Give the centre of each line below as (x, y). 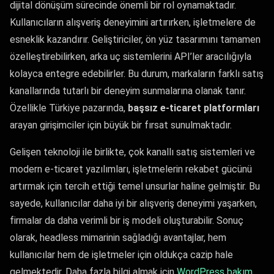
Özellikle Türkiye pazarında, (69, 108)
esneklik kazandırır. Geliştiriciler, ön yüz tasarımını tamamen (135, 39)
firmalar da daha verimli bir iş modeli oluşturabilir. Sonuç (127, 220)
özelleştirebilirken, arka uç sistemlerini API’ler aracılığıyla (131, 57)
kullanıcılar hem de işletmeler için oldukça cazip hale (121, 255)
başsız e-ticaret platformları (194, 108)
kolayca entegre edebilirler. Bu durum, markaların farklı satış (137, 74)
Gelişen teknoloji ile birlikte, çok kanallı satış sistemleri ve (132, 152)
